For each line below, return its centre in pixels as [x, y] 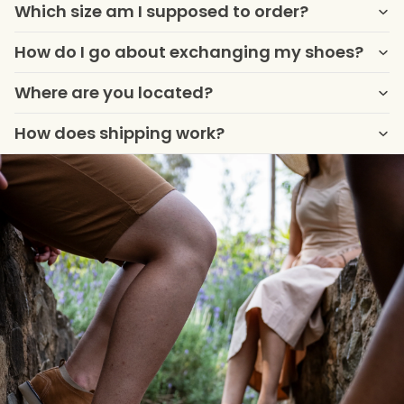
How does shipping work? [119, 133]
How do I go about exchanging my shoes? [189, 52]
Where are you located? [114, 92]
